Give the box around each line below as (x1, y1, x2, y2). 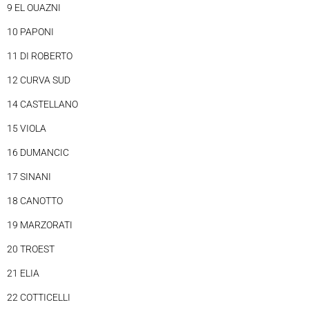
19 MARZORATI (7, 219, 72, 231)
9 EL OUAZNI (7, 2, 61, 14)
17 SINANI (7, 171, 51, 183)
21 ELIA (7, 268, 39, 279)
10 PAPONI (7, 26, 54, 38)
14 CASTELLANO (7, 99, 78, 110)
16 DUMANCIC (7, 147, 69, 159)
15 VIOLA (7, 123, 46, 134)
